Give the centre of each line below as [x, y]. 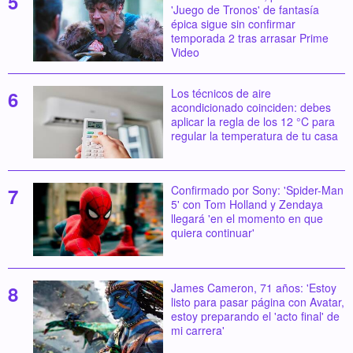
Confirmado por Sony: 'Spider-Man [257, 190]
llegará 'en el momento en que [247, 219]
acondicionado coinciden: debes [251, 107]
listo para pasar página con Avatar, [257, 301]
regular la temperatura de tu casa [254, 135]
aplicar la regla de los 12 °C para [253, 121]
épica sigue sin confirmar [233, 23]
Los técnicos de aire [221, 93]
